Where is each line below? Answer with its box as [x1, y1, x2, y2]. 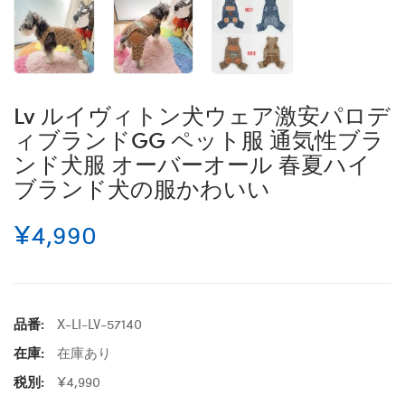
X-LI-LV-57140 [57, 313, 142, 334]
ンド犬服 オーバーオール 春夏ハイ [14, 146, 371, 179]
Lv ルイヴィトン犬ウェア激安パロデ [14, 98, 391, 130]
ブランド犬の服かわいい [14, 171, 270, 203]
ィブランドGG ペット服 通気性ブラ [14, 122, 384, 155]
